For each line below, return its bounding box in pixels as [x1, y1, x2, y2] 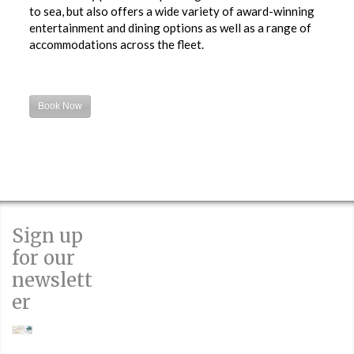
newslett [12, 269, 92, 292]
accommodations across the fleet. [29, 37, 205, 52]
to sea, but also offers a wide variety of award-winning [29, 4, 315, 19]
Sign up [12, 224, 83, 248]
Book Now [38, 100, 83, 112]
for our [12, 247, 75, 270]
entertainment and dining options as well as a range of [29, 21, 312, 36]
